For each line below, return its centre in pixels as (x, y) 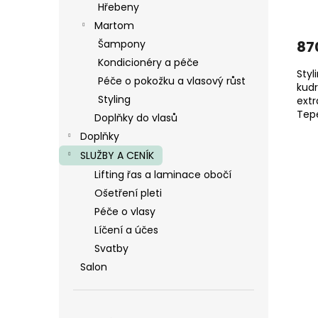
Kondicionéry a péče (148, 62)
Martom (114, 25)
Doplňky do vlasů (136, 117)
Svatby (111, 248)
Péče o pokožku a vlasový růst (172, 81)
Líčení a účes (126, 230)
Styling (114, 99)
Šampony (122, 44)
